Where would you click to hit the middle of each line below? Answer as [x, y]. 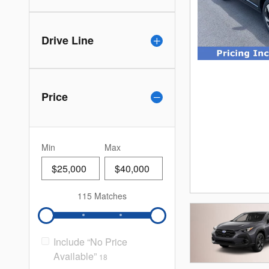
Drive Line [68, 40]
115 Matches [102, 196]
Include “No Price [90, 242]
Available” [75, 256]
